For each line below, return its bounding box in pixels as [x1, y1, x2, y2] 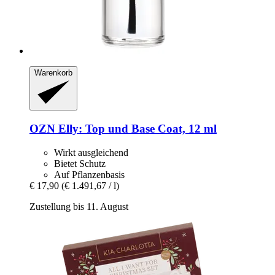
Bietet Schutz [54, 158, 106, 169]
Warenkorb [34, 68, 72, 77]
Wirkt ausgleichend [54, 147, 128, 158]
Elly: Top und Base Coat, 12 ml [55, 122, 217, 135]
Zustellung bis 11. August [29, 201, 128, 212]
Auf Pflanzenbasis [54, 169, 125, 180]
